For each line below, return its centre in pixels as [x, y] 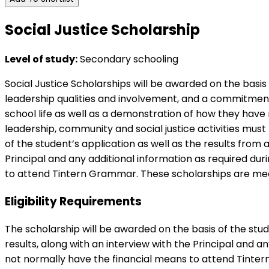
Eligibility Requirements [73, 202]
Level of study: [41, 59]
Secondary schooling [128, 59]
